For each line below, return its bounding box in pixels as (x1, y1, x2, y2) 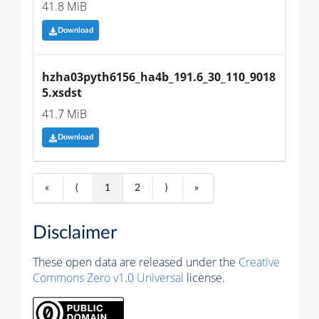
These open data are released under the (33, 254, 239, 271)
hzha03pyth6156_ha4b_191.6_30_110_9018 (42, 68, 276, 85)
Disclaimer (33, 224, 117, 243)
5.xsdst (42, 84, 82, 100)
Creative (239, 254, 280, 271)
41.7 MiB (42, 105, 87, 122)
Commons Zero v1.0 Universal (33, 270, 184, 286)
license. (184, 270, 225, 286)
